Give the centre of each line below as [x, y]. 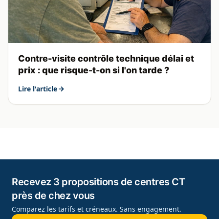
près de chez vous [53, 196]
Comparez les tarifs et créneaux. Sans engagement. [97, 209]
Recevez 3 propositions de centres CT [98, 182]
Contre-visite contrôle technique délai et [106, 59]
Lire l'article [38, 89]
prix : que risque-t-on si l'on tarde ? [94, 70]
